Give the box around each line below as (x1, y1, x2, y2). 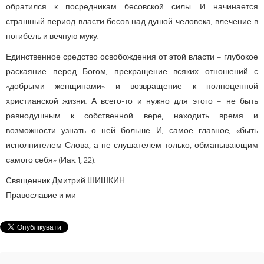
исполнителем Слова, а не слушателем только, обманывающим (6, 138, 258, 153)
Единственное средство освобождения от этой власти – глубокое (6, 50, 258, 64)
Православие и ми (6, 189, 76, 203)
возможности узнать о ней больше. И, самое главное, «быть (6, 124, 258, 138)
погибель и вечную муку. (6, 29, 98, 44)
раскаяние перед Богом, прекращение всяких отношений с (6, 65, 258, 79)
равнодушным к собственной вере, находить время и (6, 109, 258, 123)
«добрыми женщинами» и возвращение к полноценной (6, 80, 258, 94)
